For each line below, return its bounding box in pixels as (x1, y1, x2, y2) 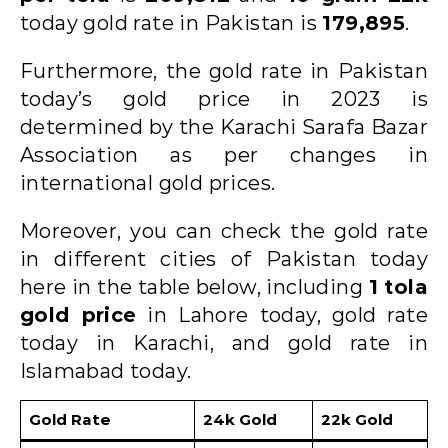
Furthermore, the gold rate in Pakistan (20, 58, 428, 83)
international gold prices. (20, 170, 276, 195)
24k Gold (202, 409, 277, 429)
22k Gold (320, 409, 393, 429)
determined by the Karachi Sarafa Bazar (20, 114, 428, 139)
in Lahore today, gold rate (136, 302, 428, 327)
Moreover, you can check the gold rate (20, 218, 428, 243)
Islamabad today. (20, 358, 192, 383)
